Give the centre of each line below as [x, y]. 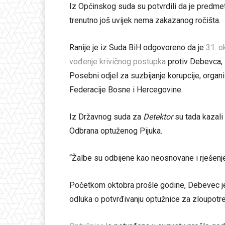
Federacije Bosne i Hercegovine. [126, 90]
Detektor [158, 117]
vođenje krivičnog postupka [119, 62]
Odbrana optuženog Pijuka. [116, 131]
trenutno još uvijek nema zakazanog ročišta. [145, 21]
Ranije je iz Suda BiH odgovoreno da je [138, 48]
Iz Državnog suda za [106, 117]
